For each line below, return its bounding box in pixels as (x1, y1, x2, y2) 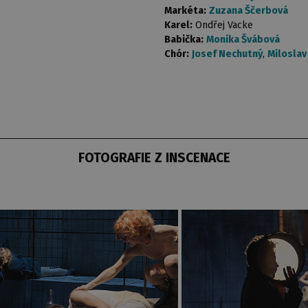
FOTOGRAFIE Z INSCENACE (78, 150, 230, 166)
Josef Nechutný (192, 48, 263, 60)
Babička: (164, 34, 203, 46)
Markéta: (164, 5, 206, 17)
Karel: (164, 19, 192, 32)
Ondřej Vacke (195, 19, 253, 32)
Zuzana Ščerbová (209, 5, 288, 17)
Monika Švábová (206, 34, 280, 46)
